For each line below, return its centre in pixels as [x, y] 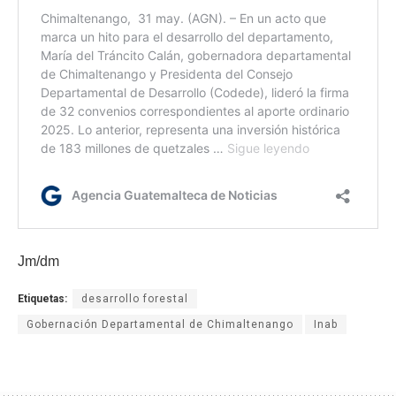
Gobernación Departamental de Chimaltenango [160, 324]
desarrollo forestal [135, 298]
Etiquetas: [42, 298]
